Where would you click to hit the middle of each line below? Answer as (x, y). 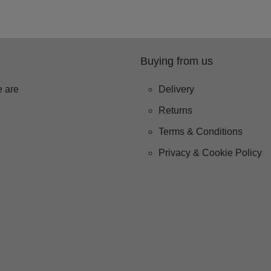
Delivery (176, 89)
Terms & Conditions (201, 132)
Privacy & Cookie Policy (210, 153)
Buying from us (177, 61)
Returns (175, 110)
